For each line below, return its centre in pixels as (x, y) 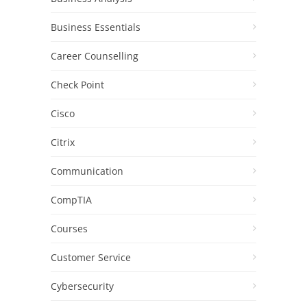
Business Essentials (96, 27)
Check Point (77, 85)
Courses (69, 229)
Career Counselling (95, 56)
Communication (87, 171)
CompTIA (71, 200)
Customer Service (91, 258)
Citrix (63, 143)
